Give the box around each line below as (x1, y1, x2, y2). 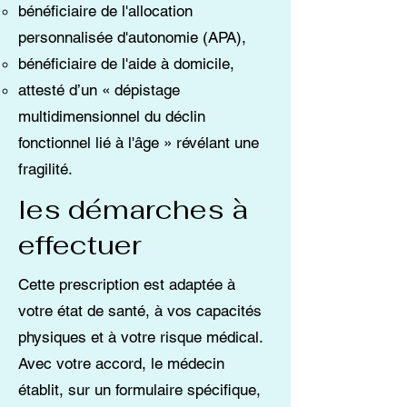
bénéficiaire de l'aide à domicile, (18, 55, 234, 73)
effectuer (18, 227, 142, 263)
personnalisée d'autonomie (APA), (18, 28, 251, 46)
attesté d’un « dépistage (18, 81, 180, 99)
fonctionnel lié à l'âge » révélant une (18, 134, 259, 152)
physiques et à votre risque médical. (18, 328, 268, 346)
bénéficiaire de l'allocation (18, 2, 193, 20)
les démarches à (18, 192, 248, 227)
